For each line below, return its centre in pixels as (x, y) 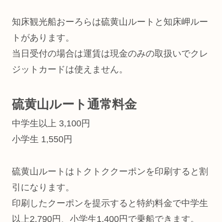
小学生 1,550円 (42, 139)
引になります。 (43, 187)
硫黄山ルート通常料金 (74, 104)
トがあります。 (43, 37)
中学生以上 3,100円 (51, 124)
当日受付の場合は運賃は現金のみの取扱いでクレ (110, 53)
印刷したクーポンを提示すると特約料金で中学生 (110, 203)
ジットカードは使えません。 (70, 69)
